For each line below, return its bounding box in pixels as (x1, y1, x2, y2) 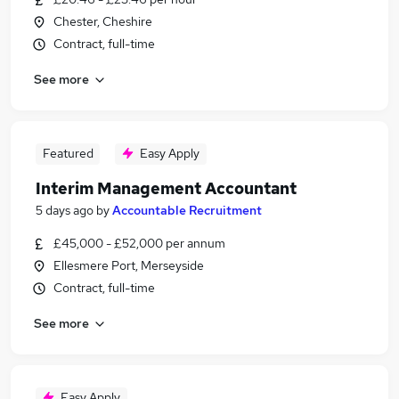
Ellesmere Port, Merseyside (53, 257, 204, 273)
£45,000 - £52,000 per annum (53, 235, 225, 251)
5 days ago (36, 202, 94, 218)
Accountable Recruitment (112, 202, 262, 218)
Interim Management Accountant (36, 178, 297, 199)
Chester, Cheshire (53, 13, 152, 29)
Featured (42, 145, 94, 161)
